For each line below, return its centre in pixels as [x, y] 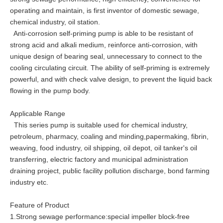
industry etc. [29, 182]
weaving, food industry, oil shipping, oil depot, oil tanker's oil [104, 148]
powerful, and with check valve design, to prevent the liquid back [111, 79]
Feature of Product [40, 205]
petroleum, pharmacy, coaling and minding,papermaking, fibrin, [109, 136]
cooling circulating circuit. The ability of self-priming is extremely [110, 67]
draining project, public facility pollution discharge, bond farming [110, 170]
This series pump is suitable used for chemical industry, [99, 125]
